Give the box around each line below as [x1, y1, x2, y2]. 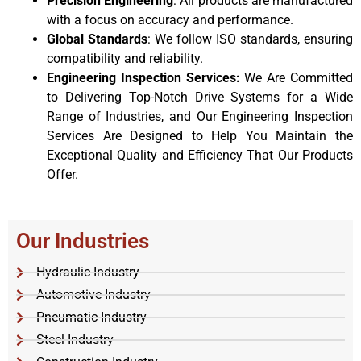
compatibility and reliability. [47, 50, 203, 66]
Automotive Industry [36, 286, 151, 302]
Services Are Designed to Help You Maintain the [47, 127, 353, 143]
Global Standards [47, 31, 147, 47]
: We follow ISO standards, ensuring [147, 31, 353, 47]
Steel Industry [36, 331, 114, 347]
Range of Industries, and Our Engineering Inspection [47, 108, 353, 124]
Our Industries [16, 228, 149, 253]
